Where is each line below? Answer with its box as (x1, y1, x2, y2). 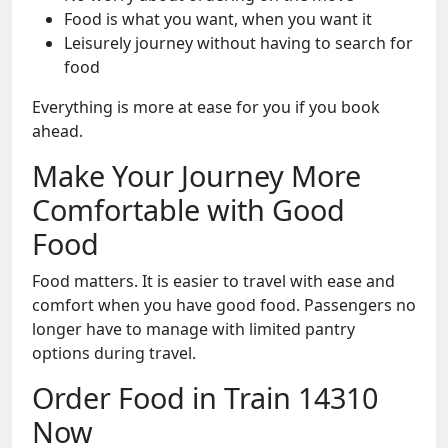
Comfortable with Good (32, 190, 345, 230)
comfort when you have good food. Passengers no (32, 294, 416, 317)
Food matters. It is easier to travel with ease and (32, 270, 395, 293)
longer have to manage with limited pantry (32, 318, 355, 341)
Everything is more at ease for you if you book (32, 96, 380, 119)
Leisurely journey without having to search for (64, 32, 413, 55)
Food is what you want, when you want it (64, 8, 372, 31)
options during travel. (32, 342, 196, 365)
